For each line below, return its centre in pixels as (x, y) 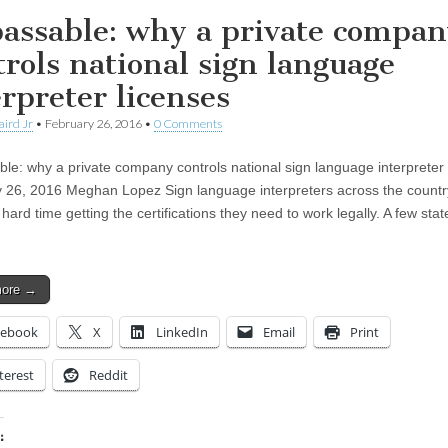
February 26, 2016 (93, 123)
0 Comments (188, 123)
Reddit (108, 374)
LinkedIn (182, 331)
